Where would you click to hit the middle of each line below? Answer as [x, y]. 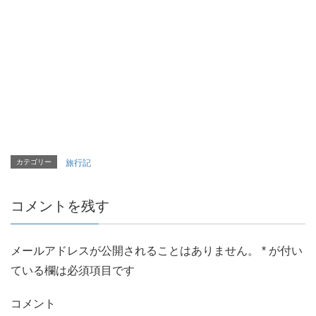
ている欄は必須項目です [73, 271]
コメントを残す [60, 206]
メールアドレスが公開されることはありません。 [135, 251]
